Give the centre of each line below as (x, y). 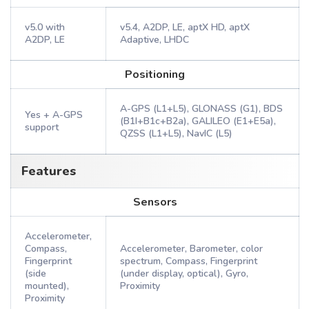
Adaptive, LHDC (154, 40)
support (42, 127)
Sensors (155, 202)
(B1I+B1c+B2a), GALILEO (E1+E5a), (198, 121)
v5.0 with (45, 27)
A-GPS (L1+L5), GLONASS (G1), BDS (201, 109)
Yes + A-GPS (54, 115)
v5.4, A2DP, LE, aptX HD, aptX (185, 27)
